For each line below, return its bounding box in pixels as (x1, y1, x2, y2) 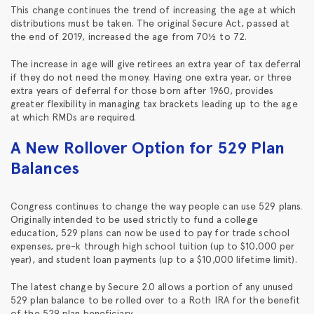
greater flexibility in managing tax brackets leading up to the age (11, 97, 298, 109)
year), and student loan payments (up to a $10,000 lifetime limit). (11, 253, 297, 265)
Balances (11, 157, 79, 178)
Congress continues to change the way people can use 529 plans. (11, 200, 303, 212)
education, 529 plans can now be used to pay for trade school (11, 226, 290, 238)
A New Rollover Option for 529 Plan (11, 137, 285, 158)
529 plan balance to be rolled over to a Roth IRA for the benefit (11, 294, 301, 306)
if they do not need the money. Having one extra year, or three (11, 71, 292, 83)
